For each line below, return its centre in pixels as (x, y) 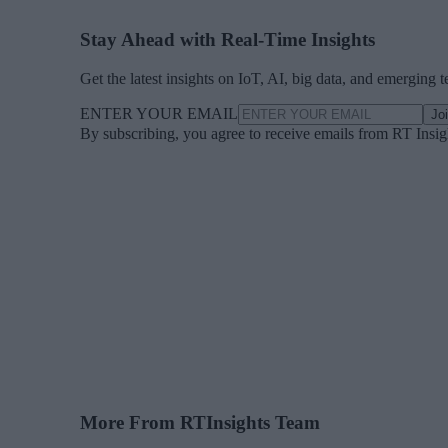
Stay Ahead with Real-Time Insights (227, 40)
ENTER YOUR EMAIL (159, 114)
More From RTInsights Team (200, 422)
